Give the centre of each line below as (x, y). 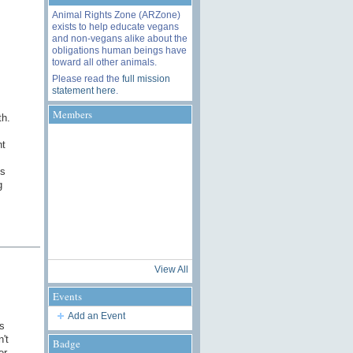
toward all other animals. (104, 62)
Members (72, 114)
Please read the (87, 78)
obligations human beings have (119, 50)
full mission (146, 78)
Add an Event (96, 316)
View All (171, 269)
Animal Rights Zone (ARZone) (116, 15)
